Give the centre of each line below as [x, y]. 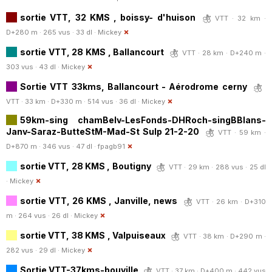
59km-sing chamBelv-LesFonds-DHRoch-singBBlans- [143, 120]
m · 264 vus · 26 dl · [40, 215]
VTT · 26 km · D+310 [231, 201]
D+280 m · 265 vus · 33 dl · [52, 32]
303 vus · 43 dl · [34, 66]
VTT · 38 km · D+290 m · [225, 236]
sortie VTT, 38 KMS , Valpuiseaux [93, 235]
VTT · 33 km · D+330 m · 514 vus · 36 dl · [74, 101]
